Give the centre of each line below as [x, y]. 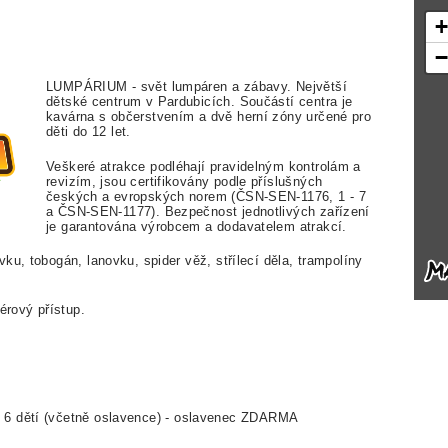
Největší [321, 87]
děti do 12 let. [88, 132]
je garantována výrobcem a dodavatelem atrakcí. [196, 226]
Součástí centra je [296, 102]
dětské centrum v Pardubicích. [143, 102]
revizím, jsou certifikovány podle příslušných [184, 181]
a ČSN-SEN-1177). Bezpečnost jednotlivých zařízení [208, 211]
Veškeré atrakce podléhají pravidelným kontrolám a [203, 166]
